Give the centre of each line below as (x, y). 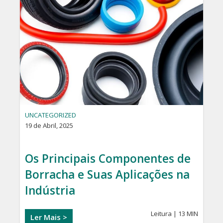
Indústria (50, 191)
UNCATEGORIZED (51, 115)
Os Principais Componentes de (108, 159)
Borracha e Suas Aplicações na (107, 175)
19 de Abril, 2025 (49, 126)
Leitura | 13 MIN (174, 214)
